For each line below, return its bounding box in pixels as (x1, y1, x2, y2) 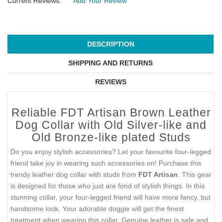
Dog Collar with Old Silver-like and (15, 118, 207, 132)
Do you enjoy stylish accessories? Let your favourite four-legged (10, 148, 211, 156)
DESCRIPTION (87, 40, 134, 49)
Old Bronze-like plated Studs (31, 131, 191, 144)
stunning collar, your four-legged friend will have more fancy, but (10, 193, 211, 202)
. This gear (178, 170, 212, 179)
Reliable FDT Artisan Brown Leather (11, 106, 211, 119)
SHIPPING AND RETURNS (68, 59, 153, 67)
